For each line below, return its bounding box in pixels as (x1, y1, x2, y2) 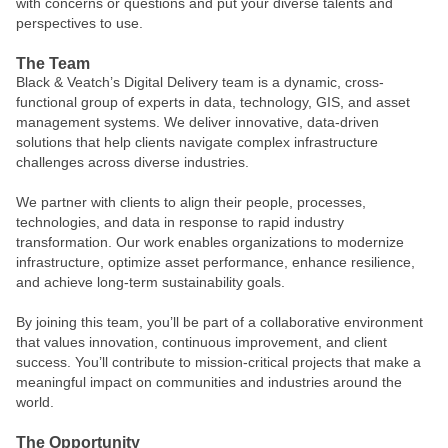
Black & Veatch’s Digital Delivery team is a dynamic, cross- (16, 74, 384, 90)
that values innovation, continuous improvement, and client (16, 334, 387, 350)
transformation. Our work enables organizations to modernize (16, 234, 404, 250)
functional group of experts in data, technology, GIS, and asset (16, 94, 410, 110)
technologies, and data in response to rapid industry (16, 214, 344, 230)
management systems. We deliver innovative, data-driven (16, 114, 379, 130)
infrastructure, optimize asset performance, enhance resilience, (16, 254, 415, 270)
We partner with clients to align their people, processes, (16, 194, 366, 210)
